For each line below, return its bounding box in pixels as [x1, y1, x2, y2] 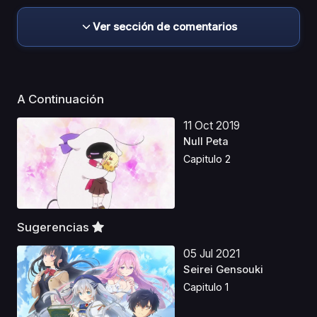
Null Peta [183, 134, 229, 148]
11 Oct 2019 [183, 118, 241, 132]
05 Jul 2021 [183, 246, 241, 260]
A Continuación [17, 91, 107, 106]
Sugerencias [17, 219, 92, 234]
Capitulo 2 [183, 153, 231, 166]
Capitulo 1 [183, 281, 229, 294]
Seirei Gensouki [183, 263, 264, 277]
